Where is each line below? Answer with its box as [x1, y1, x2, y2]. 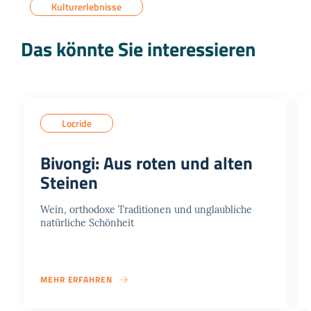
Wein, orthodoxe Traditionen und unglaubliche [40, 203, 252, 217]
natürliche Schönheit [40, 217, 134, 230]
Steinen [40, 169, 98, 196]
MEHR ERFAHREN [40, 273, 112, 287]
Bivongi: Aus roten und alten [40, 150, 253, 177]
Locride [62, 116, 92, 131]
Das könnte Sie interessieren [21, 34, 255, 65]
